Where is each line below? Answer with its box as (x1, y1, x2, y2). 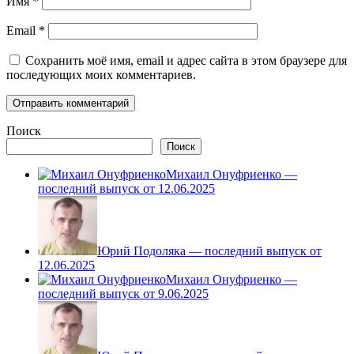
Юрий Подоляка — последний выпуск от (97, 244, 322, 258)
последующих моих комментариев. (6, 68, 196, 82)
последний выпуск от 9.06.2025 (38, 287, 209, 301)
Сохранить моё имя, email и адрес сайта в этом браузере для (25, 54, 347, 68)
